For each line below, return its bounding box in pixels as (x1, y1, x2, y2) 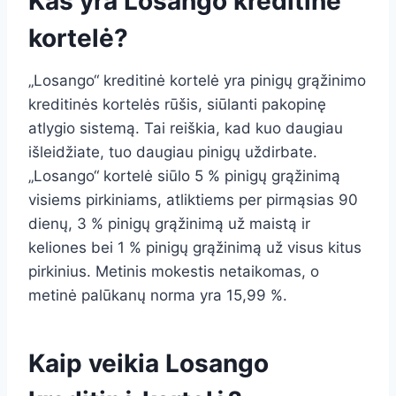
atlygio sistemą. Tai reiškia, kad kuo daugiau (28, 119, 343, 138)
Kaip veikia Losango (28, 348, 269, 379)
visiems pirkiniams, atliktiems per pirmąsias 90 (28, 191, 358, 209)
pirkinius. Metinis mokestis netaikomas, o (28, 263, 319, 281)
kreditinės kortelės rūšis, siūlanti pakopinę (28, 95, 326, 114)
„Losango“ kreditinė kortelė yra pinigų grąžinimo (28, 72, 366, 90)
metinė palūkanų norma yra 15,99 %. (28, 286, 287, 305)
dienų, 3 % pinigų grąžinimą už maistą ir (28, 215, 310, 233)
